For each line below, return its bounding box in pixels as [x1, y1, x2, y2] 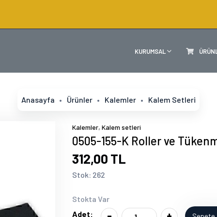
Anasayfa [21, 95, 55, 104]
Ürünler [67, 95, 93, 104]
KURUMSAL [135, 47, 167, 55]
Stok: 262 [72, 170, 105, 179]
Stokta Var [72, 194, 109, 203]
